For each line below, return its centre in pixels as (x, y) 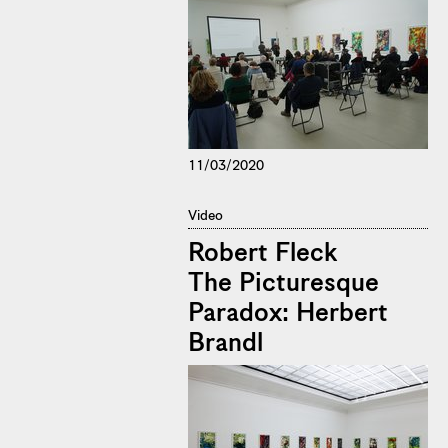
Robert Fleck (262, 254)
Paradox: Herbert (288, 314)
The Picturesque (283, 284)
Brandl (225, 344)
